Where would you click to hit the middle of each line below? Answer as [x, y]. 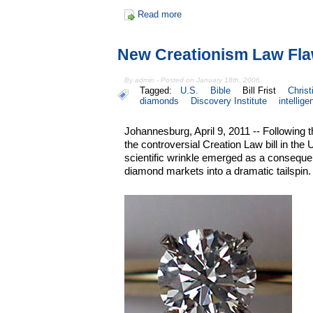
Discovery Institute [228, 101]
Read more [159, 15]
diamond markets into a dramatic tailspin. [218, 170]
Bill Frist [260, 90]
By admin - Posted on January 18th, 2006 [192, 80]
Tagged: [159, 90]
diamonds [159, 101]
